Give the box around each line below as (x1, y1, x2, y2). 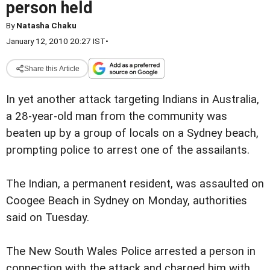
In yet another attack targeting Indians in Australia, (6, 93, 259, 106)
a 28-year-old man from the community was (6, 110, 227, 123)
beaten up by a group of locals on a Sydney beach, (6, 127, 259, 140)
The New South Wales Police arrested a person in (6, 245, 256, 259)
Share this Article (24, 64, 80, 73)
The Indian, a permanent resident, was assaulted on (6, 177, 264, 190)
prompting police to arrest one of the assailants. (6, 143, 250, 157)
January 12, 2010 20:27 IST (6, 36, 105, 46)
